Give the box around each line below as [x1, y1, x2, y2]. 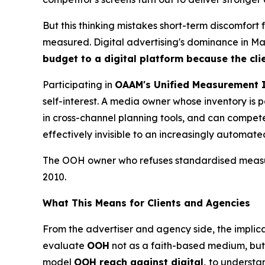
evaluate [43, 239, 87, 251]
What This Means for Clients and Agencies [43, 196, 250, 209]
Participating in [43, 78, 115, 91]
